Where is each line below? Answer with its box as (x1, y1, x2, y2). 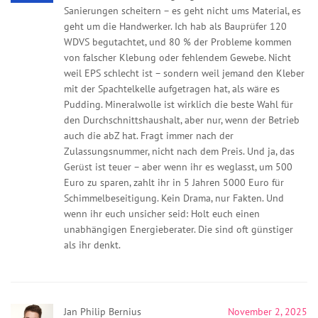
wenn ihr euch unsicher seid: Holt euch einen (64, 207, 260, 220)
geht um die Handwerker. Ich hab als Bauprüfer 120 (64, 19, 287, 33)
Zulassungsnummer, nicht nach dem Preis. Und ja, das (64, 144, 295, 158)
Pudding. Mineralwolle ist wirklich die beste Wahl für (64, 97, 293, 111)
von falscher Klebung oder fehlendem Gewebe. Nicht (64, 50, 291, 64)
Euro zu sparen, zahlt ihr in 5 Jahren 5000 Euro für (64, 175, 284, 189)
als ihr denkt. (64, 238, 121, 251)
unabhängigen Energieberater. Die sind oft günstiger (64, 222, 293, 236)
